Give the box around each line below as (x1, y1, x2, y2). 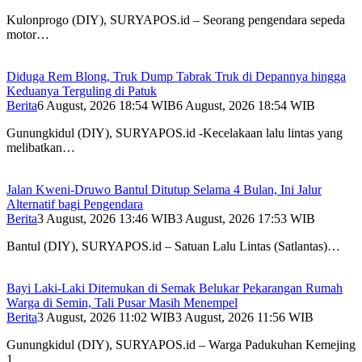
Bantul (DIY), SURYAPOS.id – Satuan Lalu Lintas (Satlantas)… (6, 239, 340, 254)
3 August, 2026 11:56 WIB (175, 310, 314, 325)
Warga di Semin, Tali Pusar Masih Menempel (6, 296, 238, 310)
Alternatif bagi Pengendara (6, 197, 143, 212)
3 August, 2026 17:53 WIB (176, 212, 315, 226)
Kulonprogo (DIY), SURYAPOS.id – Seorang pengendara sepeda (6, 13, 345, 27)
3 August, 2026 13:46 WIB (37, 212, 176, 226)
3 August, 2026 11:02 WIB (37, 310, 175, 325)
